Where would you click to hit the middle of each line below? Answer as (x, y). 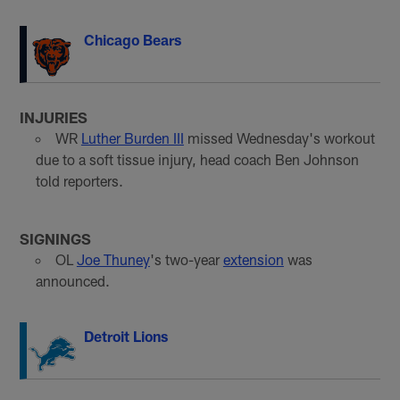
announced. (72, 281)
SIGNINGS (56, 239)
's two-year (186, 260)
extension (253, 260)
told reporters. (79, 181)
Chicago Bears (133, 39)
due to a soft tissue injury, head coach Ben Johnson (197, 160)
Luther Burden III (132, 138)
